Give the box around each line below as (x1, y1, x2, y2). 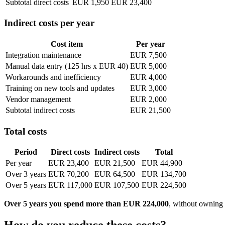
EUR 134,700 (142, 170, 186, 179)
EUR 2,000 (130, 94, 167, 103)
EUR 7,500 (130, 50, 167, 59)
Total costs (4, 126, 47, 137)
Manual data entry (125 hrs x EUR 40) (6, 61, 128, 70)
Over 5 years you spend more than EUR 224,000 (4, 199, 169, 208)
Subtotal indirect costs (6, 105, 75, 115)
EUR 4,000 (130, 72, 167, 81)
